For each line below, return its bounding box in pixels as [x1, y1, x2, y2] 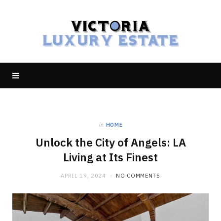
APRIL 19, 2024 [61, 172, 106, 179]
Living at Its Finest [63, 150, 158, 164]
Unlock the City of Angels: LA [35, 135, 186, 149]
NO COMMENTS [116, 172, 160, 179]
